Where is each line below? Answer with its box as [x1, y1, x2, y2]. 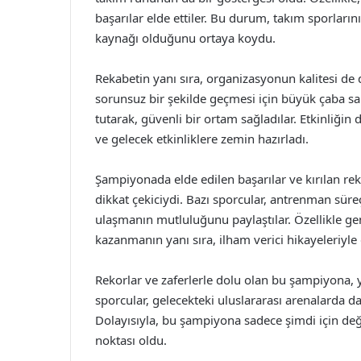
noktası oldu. [95, 332, 167, 348]
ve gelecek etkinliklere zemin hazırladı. [95, 131, 309, 147]
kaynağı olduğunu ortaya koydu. [95, 30, 276, 46]
